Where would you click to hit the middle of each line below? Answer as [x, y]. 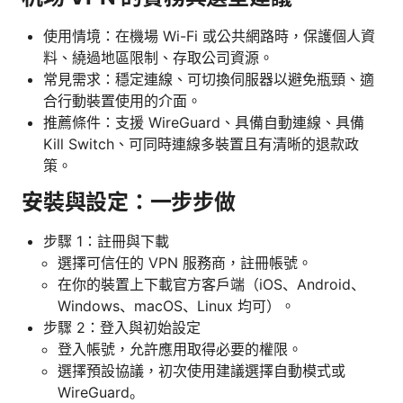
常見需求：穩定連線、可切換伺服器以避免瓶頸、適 [209, 79]
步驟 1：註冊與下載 [106, 241]
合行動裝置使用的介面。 [122, 100]
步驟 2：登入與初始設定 [122, 327]
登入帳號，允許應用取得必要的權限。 [180, 349]
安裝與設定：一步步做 [129, 201]
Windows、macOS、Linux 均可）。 [176, 305]
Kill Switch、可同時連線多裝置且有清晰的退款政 [201, 143]
